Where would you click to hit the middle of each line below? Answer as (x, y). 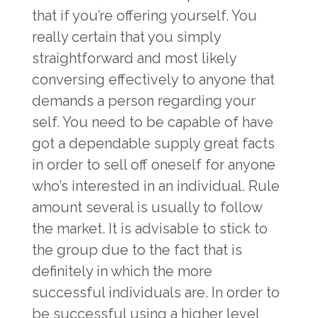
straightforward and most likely (134, 58)
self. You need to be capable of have (153, 122)
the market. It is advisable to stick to (150, 229)
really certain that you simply (126, 37)
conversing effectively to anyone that (153, 79)
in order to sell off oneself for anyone (154, 165)
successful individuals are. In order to (156, 292)
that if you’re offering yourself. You (144, 16)
